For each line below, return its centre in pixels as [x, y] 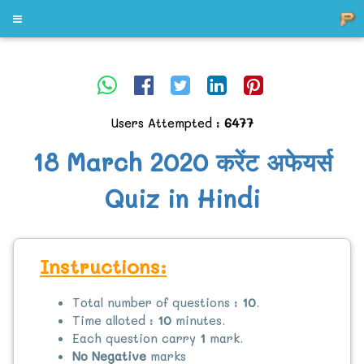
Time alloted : [115, 321]
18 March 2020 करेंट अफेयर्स [182, 162]
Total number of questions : [157, 303]
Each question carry [136, 338]
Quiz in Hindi [182, 198]
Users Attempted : [167, 122]
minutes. [198, 321]
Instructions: [103, 266]
